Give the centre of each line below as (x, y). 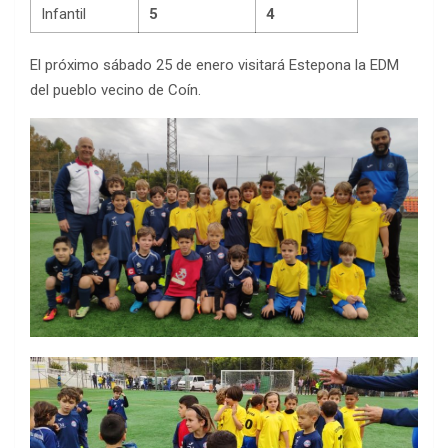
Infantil (63, 14)
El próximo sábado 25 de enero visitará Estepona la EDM (214, 65)
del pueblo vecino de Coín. (115, 90)
